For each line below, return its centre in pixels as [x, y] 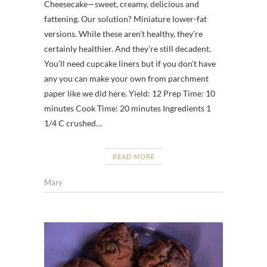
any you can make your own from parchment [126, 78]
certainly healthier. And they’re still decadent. [128, 48]
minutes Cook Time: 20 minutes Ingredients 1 [128, 108]
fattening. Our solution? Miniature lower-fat [125, 18]
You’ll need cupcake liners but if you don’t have [130, 63]
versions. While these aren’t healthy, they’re [123, 33]
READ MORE [133, 156]
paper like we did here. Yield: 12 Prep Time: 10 [130, 93]
